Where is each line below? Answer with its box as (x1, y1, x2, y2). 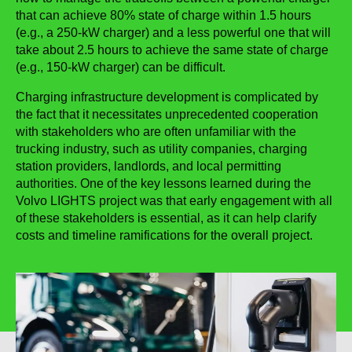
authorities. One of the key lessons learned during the (16, 177, 311, 190)
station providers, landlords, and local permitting (16, 159, 281, 173)
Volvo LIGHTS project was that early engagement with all (16, 194, 332, 207)
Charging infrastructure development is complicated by (16, 90, 318, 104)
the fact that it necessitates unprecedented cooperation (16, 108, 318, 121)
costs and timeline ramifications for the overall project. (16, 229, 313, 242)
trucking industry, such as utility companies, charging (16, 142, 307, 156)
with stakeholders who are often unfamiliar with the (16, 125, 296, 138)
